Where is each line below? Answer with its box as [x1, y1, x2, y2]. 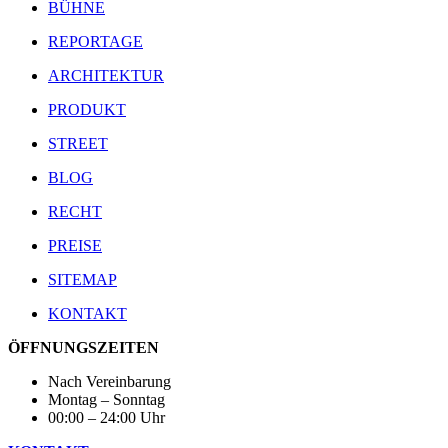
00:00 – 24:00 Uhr [48, 409, 165, 427]
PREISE [48, 237, 102, 255]
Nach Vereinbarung [48, 373, 171, 391]
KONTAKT [48, 305, 127, 323]
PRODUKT [48, 101, 126, 119]
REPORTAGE [48, 33, 143, 51]
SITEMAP [48, 271, 117, 289]
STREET [48, 135, 108, 153]
